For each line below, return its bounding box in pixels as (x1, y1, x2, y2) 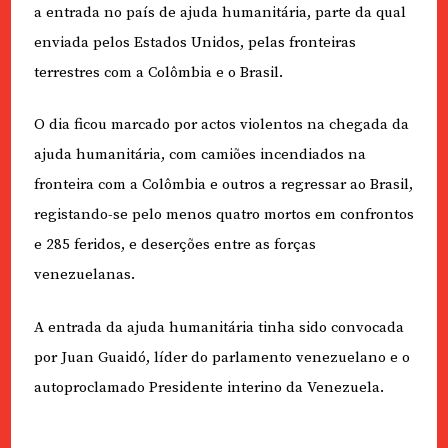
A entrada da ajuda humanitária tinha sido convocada (33, 317, 404, 337)
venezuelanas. (33, 265, 135, 285)
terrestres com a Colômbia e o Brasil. (33, 62, 283, 82)
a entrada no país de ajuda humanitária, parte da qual (33, 2, 406, 22)
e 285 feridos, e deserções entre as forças (33, 235, 316, 255)
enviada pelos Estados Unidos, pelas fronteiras (33, 32, 356, 52)
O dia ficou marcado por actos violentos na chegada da (33, 115, 409, 135)
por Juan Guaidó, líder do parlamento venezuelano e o (33, 347, 410, 367)
